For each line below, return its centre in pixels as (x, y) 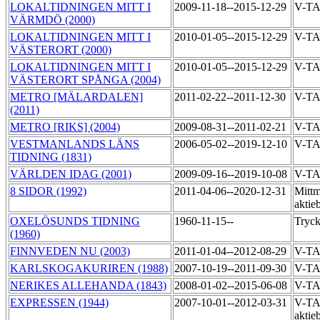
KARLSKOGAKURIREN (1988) (89, 269)
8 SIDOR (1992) (48, 191)
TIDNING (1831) (51, 157)
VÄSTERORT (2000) (61, 50)
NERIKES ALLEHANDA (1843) (88, 286)
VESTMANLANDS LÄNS (75, 144)
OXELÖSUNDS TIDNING (75, 221)
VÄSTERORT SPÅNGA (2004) (85, 80)
